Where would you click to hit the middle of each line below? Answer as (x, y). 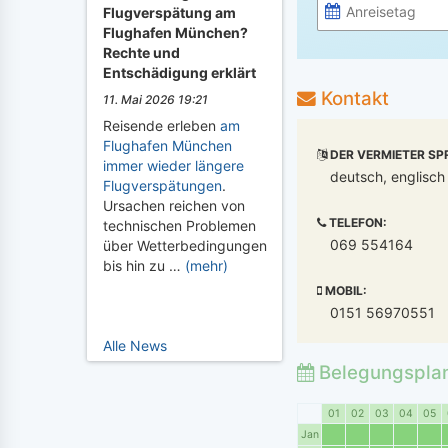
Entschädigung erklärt (179, 72)
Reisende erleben (161, 125)
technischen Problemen (179, 225)
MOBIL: (344, 290)
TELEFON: (356, 222)
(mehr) (206, 265)
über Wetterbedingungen (185, 245)
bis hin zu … (144, 265)
